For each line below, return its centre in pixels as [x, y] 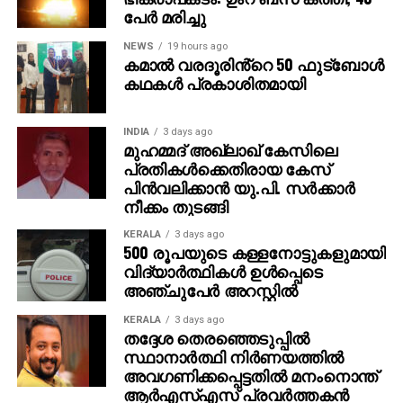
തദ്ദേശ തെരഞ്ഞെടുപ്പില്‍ [216, 337]
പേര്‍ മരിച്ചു [164, 16]
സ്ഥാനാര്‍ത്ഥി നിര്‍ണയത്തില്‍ [233, 356]
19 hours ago [197, 46]
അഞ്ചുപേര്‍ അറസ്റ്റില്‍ [210, 289]
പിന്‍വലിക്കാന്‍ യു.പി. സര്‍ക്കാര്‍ [239, 187]
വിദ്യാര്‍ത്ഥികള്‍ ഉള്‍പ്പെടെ [223, 270]
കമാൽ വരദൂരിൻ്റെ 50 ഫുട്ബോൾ [253, 63]
